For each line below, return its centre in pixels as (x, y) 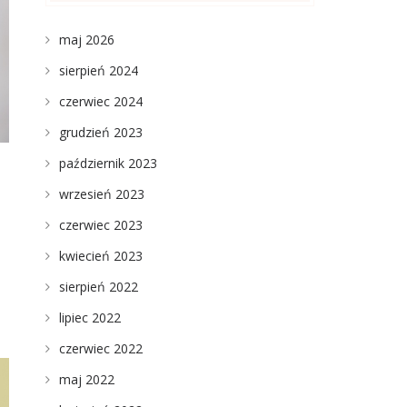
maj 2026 (86, 40)
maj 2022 (86, 379)
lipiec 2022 (89, 318)
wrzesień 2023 (101, 194)
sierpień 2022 (98, 287)
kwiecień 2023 (100, 256)
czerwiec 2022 (100, 348)
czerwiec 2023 (100, 225)
